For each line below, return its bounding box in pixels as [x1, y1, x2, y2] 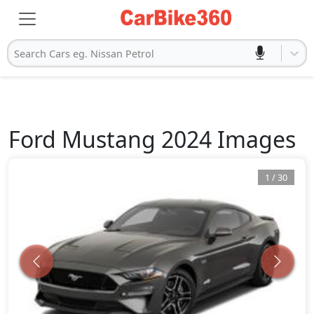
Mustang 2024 [62, 124, 212, 154]
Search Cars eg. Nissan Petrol [14, 46, 154, 60]
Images [212, 124, 296, 154]
